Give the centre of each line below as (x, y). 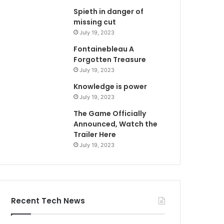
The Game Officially (110, 113)
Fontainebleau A (104, 49)
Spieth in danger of (109, 11)
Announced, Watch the (116, 124)
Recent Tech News (48, 200)
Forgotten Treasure (110, 59)
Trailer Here (95, 134)
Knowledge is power (110, 86)
